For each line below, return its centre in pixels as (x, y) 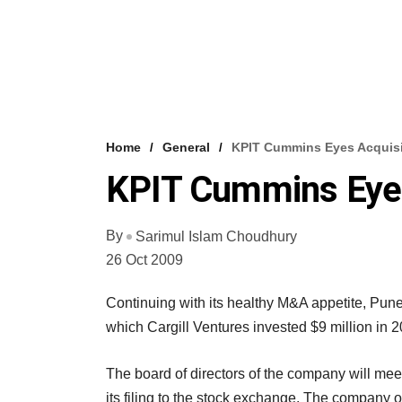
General (186, 147)
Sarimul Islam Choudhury (216, 236)
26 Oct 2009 (144, 259)
